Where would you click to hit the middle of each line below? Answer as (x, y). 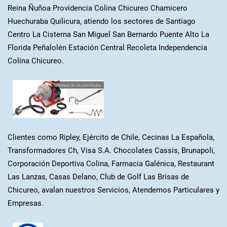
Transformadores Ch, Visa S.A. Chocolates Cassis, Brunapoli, (111, 150)
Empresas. (25, 203)
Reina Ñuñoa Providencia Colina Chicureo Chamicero (97, 8)
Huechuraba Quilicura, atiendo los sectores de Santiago (101, 21)
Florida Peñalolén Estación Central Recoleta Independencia (107, 47)
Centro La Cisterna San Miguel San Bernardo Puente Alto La (108, 34)
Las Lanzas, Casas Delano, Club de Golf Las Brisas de (98, 177)
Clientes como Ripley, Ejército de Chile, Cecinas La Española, (111, 137)
